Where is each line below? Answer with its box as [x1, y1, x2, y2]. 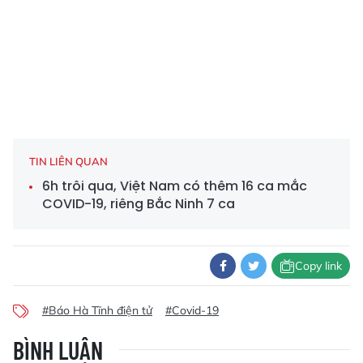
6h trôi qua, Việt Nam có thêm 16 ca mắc [42, 177, 307, 196]
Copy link [295, 258, 342, 273]
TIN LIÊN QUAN [29, 155, 108, 169]
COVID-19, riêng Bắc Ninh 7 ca [42, 194, 235, 214]
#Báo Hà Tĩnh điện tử [42, 303, 152, 318]
